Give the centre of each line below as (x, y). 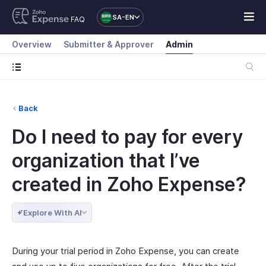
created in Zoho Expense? (129, 184)
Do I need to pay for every (127, 137)
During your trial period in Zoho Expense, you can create (126, 251)
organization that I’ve (106, 161)
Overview (32, 44)
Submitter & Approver (109, 44)
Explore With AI (53, 213)
